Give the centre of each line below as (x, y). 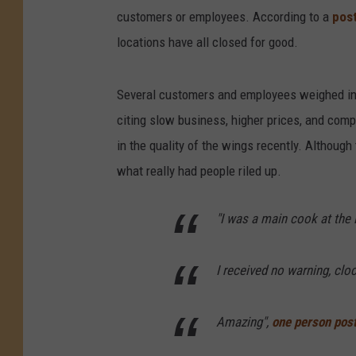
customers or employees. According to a (224, 17)
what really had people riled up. (199, 171)
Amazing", (244, 322)
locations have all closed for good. (207, 43)
